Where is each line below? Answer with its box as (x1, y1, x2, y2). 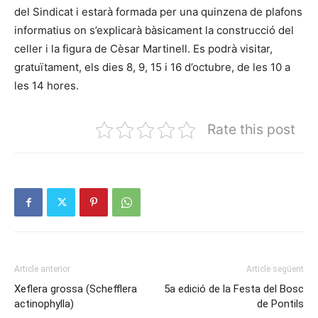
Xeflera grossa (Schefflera (14, 283, 137, 296)
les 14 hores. (14, 79, 79, 93)
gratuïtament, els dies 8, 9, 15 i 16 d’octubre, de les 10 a (14, 60, 290, 75)
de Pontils (257, 297, 304, 311)
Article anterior (14, 264, 70, 275)
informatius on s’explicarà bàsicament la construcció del (14, 23, 294, 38)
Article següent (246, 264, 304, 275)
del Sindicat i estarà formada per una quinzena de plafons (14, 5, 302, 19)
